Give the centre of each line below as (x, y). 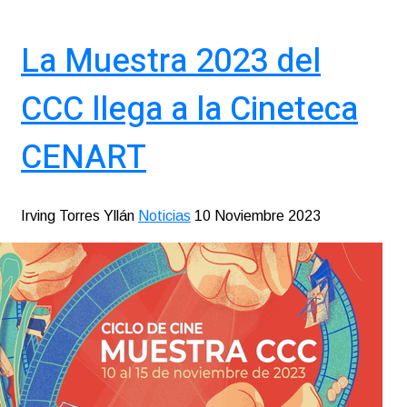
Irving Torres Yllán (78, 216)
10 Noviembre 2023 (258, 216)
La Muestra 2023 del (171, 61)
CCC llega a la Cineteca (189, 109)
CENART (84, 157)
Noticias (164, 216)
